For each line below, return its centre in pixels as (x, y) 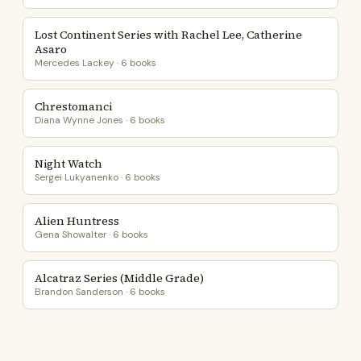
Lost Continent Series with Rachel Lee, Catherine (168, 35)
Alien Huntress (77, 221)
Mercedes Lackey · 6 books (95, 63)
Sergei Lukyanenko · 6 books (98, 177)
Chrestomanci (73, 106)
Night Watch (68, 164)
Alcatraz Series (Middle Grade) (119, 278)
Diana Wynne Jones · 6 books (100, 120)
